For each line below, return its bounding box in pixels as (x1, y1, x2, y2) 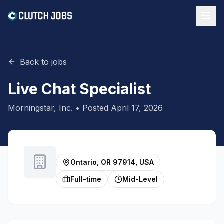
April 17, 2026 (111, 103, 163, 113)
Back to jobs (20, 57, 67, 67)
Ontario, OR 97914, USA (70, 158, 154, 166)
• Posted (73, 103, 111, 113)
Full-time (70, 175, 101, 183)
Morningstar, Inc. (8, 103, 73, 113)
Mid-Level (122, 175, 158, 183)
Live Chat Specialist (8, 80, 151, 98)
